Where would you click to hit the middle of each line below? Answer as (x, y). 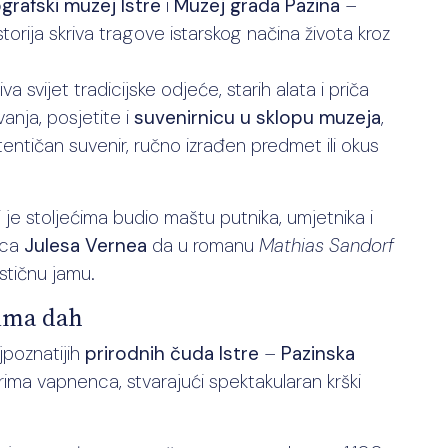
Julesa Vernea (85, 245)
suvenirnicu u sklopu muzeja (257, 117)
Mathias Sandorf (326, 245)
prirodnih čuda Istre (172, 353)
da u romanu (203, 245)
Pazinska (318, 353)
